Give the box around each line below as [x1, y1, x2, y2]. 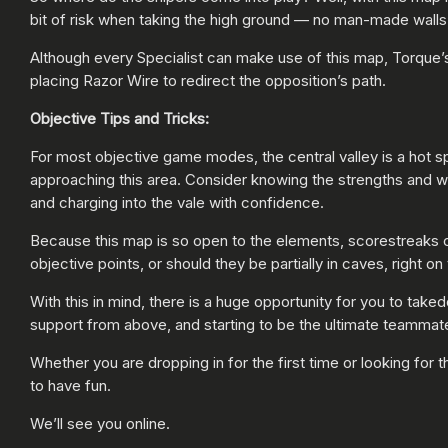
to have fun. [30, 375, 111, 395]
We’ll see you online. [30, 413, 170, 433]
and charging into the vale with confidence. [30, 192, 324, 212]
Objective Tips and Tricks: [30, 108, 209, 128]
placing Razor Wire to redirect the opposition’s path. [30, 70, 386, 90]
